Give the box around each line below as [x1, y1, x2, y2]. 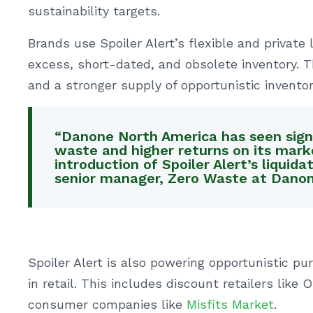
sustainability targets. [28, 3, 160, 18]
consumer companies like [28, 297, 187, 312]
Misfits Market [187, 297, 274, 312]
